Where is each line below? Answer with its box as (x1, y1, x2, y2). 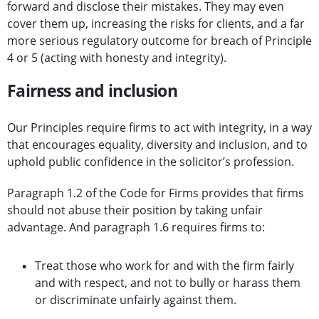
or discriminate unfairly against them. (35, 292, 236, 308)
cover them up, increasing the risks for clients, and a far (7, 16, 305, 32)
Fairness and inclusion (7, 79, 177, 103)
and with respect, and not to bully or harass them (35, 275, 300, 291)
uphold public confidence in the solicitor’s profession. (7, 154, 294, 170)
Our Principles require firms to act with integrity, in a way (7, 120, 312, 136)
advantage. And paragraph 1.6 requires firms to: (7, 219, 265, 236)
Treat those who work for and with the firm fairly (35, 258, 294, 274)
